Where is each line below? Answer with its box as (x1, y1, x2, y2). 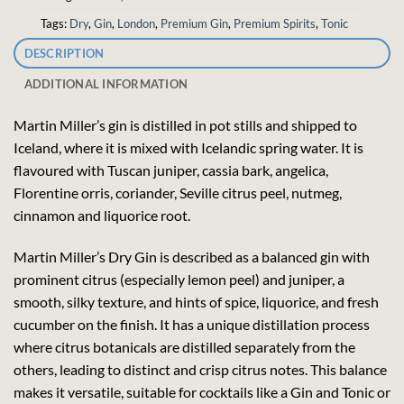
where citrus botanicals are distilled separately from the (14, 337, 355, 355)
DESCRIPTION (23, 45, 105, 60)
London (117, 16, 155, 32)
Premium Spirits (234, 16, 316, 32)
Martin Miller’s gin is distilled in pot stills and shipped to (14, 115, 357, 133)
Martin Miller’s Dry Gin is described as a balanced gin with (14, 247, 370, 265)
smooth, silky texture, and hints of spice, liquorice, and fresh (14, 292, 379, 310)
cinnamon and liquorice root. (14, 206, 190, 224)
